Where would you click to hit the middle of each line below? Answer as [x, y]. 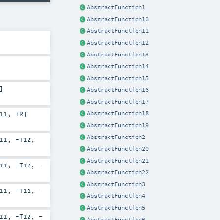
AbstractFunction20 [118, 149]
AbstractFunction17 [118, 101]
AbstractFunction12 [118, 42]
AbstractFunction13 [118, 54]
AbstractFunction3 [116, 184]
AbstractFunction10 [118, 19]
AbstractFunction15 [118, 78]
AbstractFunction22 [118, 172]
